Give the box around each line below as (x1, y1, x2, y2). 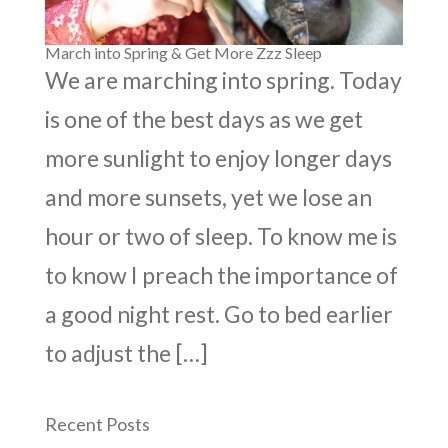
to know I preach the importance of (44, 261, 398, 289)
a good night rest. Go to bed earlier (44, 300, 393, 328)
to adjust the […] (44, 339, 208, 367)
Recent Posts (44, 413, 150, 435)
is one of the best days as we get (44, 105, 363, 133)
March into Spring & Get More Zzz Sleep (44, 43, 322, 62)
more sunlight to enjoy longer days (44, 144, 392, 172)
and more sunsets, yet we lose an (44, 183, 372, 211)
